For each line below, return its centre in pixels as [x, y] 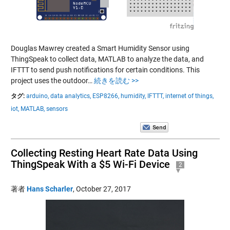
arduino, [37, 96]
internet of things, [189, 96]
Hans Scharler [50, 189]
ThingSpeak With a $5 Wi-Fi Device [90, 164]
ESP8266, [106, 96]
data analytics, [70, 96]
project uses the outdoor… [52, 80]
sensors [57, 109]
